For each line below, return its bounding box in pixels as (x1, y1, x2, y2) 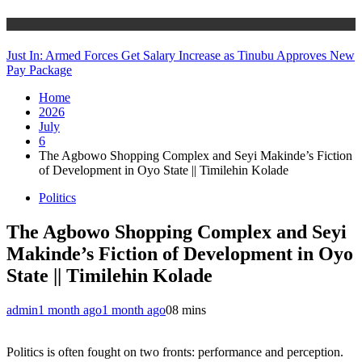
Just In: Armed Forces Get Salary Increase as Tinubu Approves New (6, 48, 355, 62)
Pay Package (6, 62, 72, 77)
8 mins (172, 302, 206, 317)
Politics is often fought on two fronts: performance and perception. (6, 344, 343, 359)
